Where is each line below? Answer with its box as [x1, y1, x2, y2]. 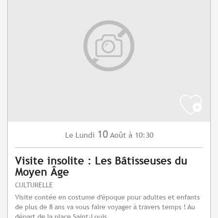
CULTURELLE [15, 181, 53, 189]
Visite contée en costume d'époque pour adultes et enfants [15, 193, 200, 201]
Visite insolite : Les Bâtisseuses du [15, 155, 187, 167]
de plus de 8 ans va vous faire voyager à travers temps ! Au [15, 202, 195, 211]
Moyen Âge [15, 166, 69, 179]
